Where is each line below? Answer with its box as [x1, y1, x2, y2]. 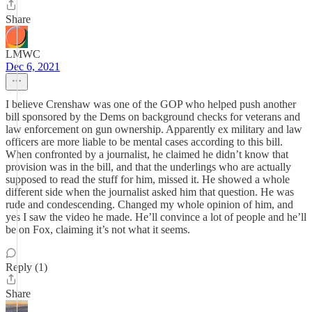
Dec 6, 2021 [6, 61, 60, 72]
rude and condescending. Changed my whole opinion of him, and [6, 198, 293, 210]
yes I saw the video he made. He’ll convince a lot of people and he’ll [6, 211, 306, 223]
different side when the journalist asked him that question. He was [6, 186, 294, 198]
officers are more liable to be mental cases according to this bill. [6, 136, 283, 148]
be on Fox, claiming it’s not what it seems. [6, 224, 190, 235]
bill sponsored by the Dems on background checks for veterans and [6, 111, 300, 123]
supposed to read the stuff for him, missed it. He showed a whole [6, 173, 290, 185]
